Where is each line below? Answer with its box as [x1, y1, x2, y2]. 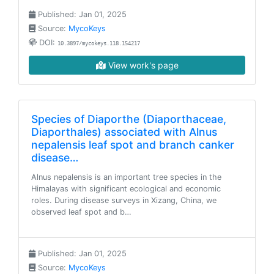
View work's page [105, 60, 179, 70]
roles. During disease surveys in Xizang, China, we [31, 196, 217, 205]
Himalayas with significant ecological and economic [31, 184, 221, 193]
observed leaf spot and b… [31, 207, 131, 217]
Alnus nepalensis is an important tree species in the [31, 172, 221, 182]
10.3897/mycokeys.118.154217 [57, 40, 140, 46]
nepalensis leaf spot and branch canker [31, 138, 234, 151]
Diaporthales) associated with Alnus [31, 125, 217, 138]
